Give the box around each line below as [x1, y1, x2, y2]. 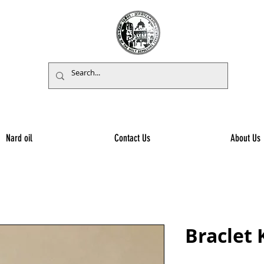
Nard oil [6, 132, 32, 144]
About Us [230, 132, 260, 144]
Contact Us [114, 132, 150, 144]
